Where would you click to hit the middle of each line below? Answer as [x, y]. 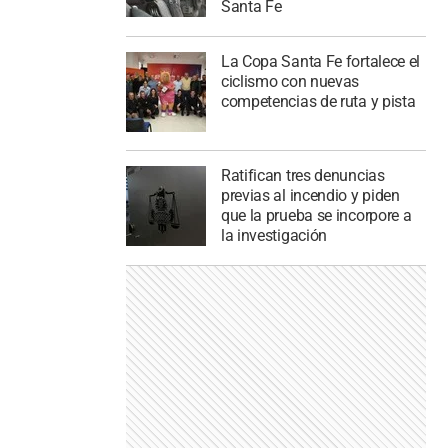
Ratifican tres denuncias [302, 176]
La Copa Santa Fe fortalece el [320, 61]
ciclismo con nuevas [290, 81]
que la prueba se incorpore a [316, 216]
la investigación [274, 236]
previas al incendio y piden [310, 196]
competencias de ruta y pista [318, 101]
